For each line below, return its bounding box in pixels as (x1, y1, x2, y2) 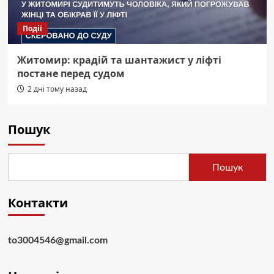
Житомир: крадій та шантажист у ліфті (17, 53, 221, 67)
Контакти (7, 194, 68, 212)
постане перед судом (17, 67, 125, 81)
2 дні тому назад (27, 84, 87, 95)
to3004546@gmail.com (7, 235, 108, 246)
